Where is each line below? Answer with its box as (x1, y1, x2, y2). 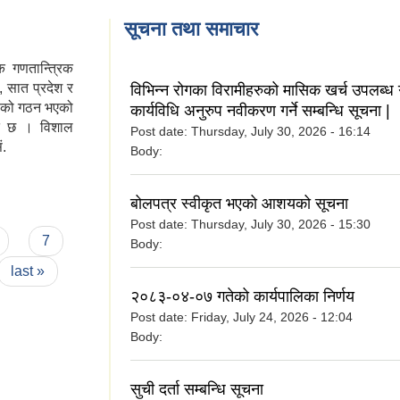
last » (10, 263, 45, 279)
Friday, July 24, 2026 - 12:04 (191, 310, 353, 325)
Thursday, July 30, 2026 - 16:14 (191, 124, 371, 139)
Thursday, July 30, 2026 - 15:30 (191, 217, 371, 232)
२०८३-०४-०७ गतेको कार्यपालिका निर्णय (130, 287, 354, 306)
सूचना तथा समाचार (124, 18, 259, 41)
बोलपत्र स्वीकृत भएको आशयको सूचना (130, 195, 348, 213)
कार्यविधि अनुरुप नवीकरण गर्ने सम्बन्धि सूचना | (130, 102, 390, 121)
